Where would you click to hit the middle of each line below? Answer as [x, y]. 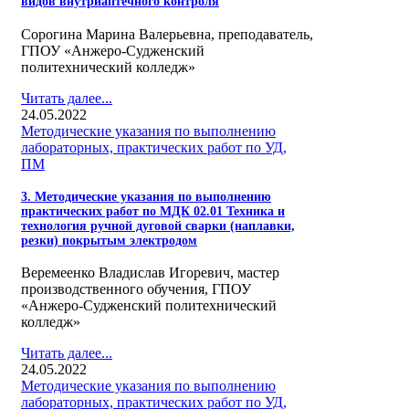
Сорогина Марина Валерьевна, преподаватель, [167, 34]
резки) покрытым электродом [109, 240]
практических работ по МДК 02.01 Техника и [153, 211]
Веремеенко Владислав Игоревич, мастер [150, 273]
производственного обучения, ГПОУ [136, 289]
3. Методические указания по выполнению [146, 196]
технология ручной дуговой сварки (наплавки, [158, 225]
